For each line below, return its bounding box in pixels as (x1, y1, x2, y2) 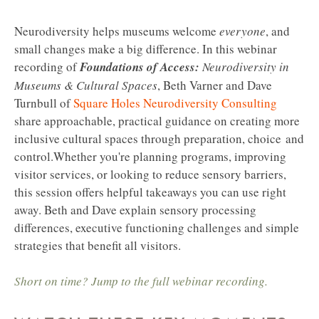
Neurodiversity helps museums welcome (14, 23, 219, 40)
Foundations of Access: (80, 58, 202, 76)
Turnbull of (14, 95, 73, 112)
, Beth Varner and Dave (157, 77, 272, 94)
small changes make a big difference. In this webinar (14, 41, 277, 58)
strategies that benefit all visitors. (14, 237, 181, 254)
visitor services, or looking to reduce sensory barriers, (14, 166, 286, 183)
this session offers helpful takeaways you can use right (14, 184, 286, 201)
